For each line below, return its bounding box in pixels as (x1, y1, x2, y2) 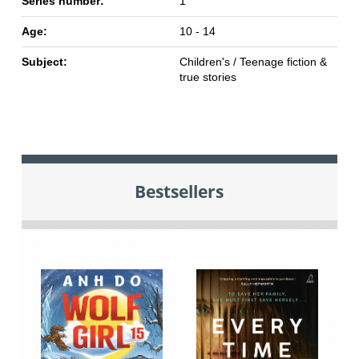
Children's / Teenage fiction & (179, 54, 327, 68)
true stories (179, 70, 236, 83)
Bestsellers (135, 180, 224, 203)
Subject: (21, 54, 67, 68)
